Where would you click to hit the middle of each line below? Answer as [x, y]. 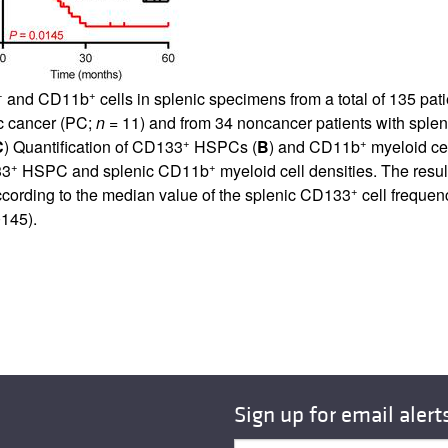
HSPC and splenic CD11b [113, 170]
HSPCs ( [223, 146]
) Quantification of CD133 [93, 146]
